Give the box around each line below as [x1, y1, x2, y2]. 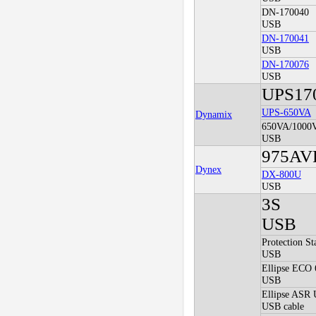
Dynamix [195, 109, 232, 121]
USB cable [261, 300, 304, 312]
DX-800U [261, 169, 301, 181]
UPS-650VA [261, 107, 311, 119]
